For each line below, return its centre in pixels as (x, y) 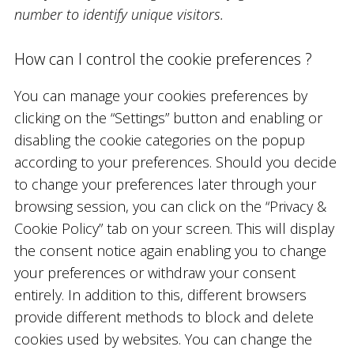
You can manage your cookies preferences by (160, 95)
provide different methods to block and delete (164, 316)
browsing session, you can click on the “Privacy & (170, 206)
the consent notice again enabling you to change (170, 250)
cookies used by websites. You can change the (163, 339)
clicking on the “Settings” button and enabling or (168, 117)
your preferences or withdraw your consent (154, 272)
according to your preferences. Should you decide (175, 162)
